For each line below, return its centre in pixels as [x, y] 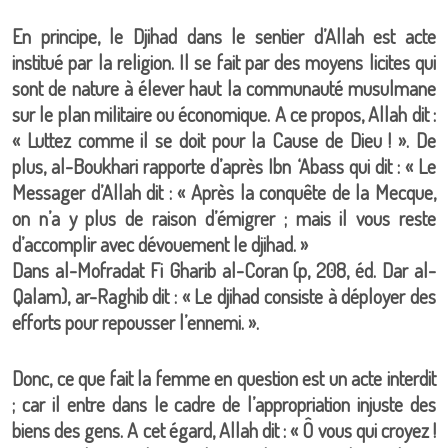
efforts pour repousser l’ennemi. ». [135, 322]
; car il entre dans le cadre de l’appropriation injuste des [224, 404]
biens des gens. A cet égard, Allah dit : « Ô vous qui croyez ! [224, 430]
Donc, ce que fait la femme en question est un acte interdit [224, 378]
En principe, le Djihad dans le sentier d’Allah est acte [224, 36]
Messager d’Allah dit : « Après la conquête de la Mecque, [224, 192]
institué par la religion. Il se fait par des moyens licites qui [224, 62]
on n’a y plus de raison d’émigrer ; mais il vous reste [224, 218]
